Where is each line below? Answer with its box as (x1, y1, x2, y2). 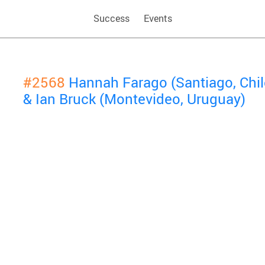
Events (143, 12, 172, 25)
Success (93, 12, 130, 25)
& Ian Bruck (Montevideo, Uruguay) (23, 89, 245, 108)
